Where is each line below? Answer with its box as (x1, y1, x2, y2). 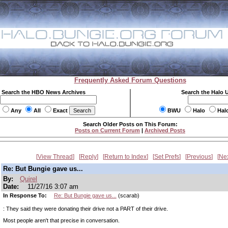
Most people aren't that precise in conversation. (3, 217, 120, 223)
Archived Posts (145, 127, 185, 133)
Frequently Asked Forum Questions (74, 76, 186, 84)
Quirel (20, 175, 38, 183)
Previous (187, 153, 211, 160)
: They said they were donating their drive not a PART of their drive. (3, 206, 168, 212)
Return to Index (104, 153, 147, 160)
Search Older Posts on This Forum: (82, 121, 178, 127)
